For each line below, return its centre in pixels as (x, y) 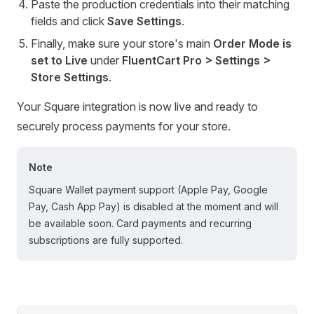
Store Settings (70, 77)
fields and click (69, 21)
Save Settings (144, 21)
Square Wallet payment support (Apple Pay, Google (148, 190)
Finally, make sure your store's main (122, 44)
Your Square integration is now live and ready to (137, 107)
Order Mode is (252, 44)
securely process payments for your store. (124, 127)
